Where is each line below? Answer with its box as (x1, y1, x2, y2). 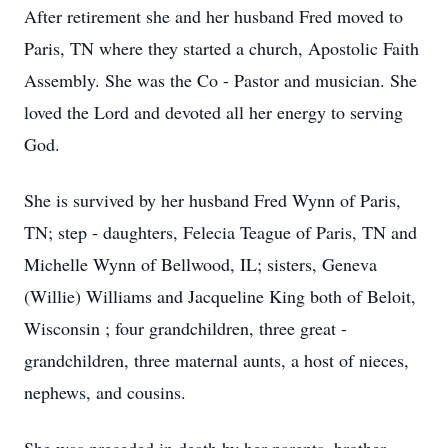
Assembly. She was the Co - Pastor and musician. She (24, 68, 417, 92)
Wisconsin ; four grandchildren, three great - (24, 316, 347, 340)
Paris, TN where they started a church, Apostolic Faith (24, 36, 419, 60)
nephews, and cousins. (24, 380, 186, 404)
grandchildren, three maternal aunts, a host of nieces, (24, 348, 409, 372)
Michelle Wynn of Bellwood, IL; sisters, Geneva (24, 252, 377, 276)
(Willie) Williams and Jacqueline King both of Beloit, (24, 284, 416, 308)
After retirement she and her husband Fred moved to (24, 4, 403, 28)
